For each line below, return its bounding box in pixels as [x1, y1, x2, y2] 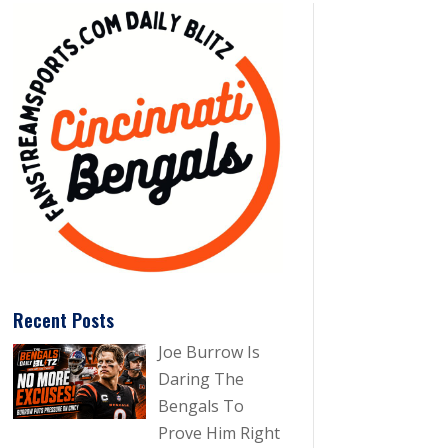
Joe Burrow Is [157, 341, 260, 364]
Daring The [157, 368, 244, 391]
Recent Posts [12, 307, 114, 334]
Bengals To [157, 395, 244, 418]
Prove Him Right [157, 422, 280, 445]
